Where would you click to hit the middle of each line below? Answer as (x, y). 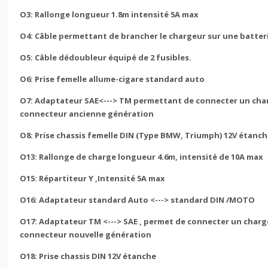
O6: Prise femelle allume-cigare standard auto (112, 79)
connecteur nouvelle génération (86, 234)
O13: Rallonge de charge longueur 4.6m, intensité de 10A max (142, 156)
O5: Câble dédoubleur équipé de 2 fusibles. (106, 57)
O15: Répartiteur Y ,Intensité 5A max (93, 178)
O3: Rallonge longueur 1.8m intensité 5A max (109, 14)
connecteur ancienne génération (87, 113)
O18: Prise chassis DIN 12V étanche (88, 256)
